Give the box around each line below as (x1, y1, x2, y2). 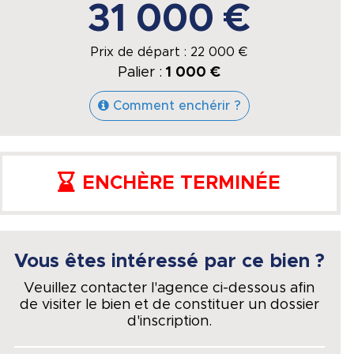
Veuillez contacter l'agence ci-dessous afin (24, 281, 315, 296)
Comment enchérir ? (112, 100, 241, 112)
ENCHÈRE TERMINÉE (82, 174, 281, 193)
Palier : (118, 66, 167, 80)
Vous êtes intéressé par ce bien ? (13, 252, 325, 271)
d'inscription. (126, 314, 212, 329)
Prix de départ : (91, 46, 191, 58)
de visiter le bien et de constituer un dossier (19, 298, 319, 312)
